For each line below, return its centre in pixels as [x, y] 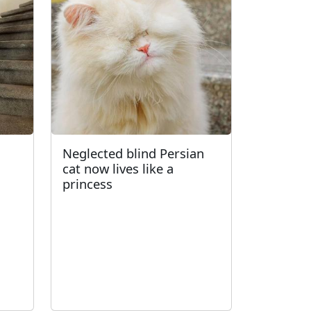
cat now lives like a [118, 168]
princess [87, 184]
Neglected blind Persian [133, 153]
